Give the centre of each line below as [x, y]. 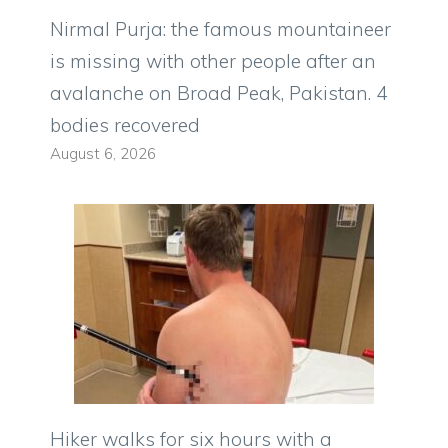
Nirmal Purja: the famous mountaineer [220, 29]
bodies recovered [125, 125]
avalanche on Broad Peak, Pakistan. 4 [218, 93]
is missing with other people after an [213, 61]
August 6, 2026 [103, 154]
